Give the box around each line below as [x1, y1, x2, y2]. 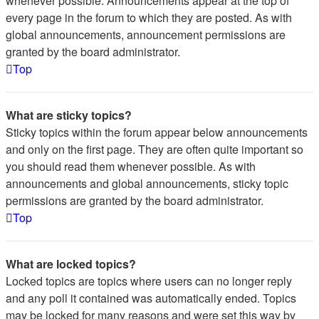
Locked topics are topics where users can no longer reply [6, 273, 292, 289]
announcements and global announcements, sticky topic [6, 175, 288, 192]
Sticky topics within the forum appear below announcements [6, 124, 308, 140]
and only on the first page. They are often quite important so [6, 141, 303, 157]
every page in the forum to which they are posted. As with [6, 9, 292, 26]
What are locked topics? [6, 256, 136, 272]
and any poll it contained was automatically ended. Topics [6, 290, 296, 306]
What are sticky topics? [6, 107, 132, 123]
